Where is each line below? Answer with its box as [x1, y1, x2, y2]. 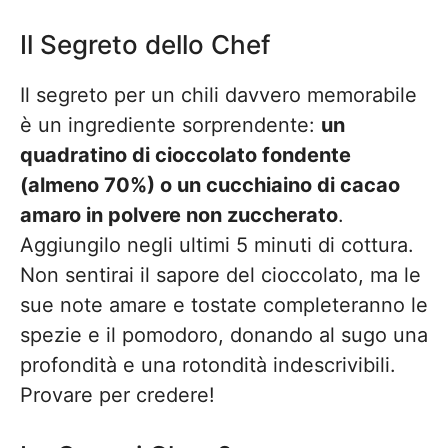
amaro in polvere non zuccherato [20, 203, 338, 227]
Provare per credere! [20, 383, 215, 407]
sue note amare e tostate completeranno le [20, 293, 428, 317]
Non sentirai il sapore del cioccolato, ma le [20, 263, 421, 287]
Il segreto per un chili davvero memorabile [20, 83, 417, 107]
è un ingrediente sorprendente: [20, 113, 321, 137]
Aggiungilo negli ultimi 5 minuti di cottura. [20, 233, 414, 257]
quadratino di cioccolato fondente [20, 143, 351, 167]
